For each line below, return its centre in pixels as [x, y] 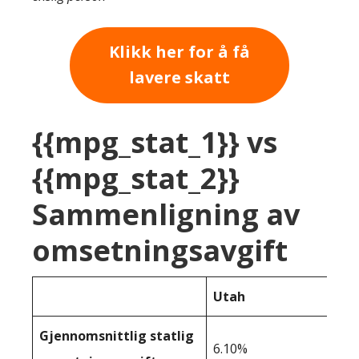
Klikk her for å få [179, 52]
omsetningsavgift [160, 250]
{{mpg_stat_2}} [136, 178]
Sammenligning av [166, 214]
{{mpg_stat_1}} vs [155, 142]
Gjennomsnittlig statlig [117, 335]
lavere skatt [179, 78]
